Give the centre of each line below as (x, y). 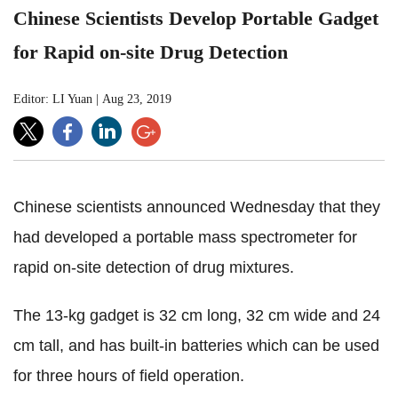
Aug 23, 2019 (137, 99)
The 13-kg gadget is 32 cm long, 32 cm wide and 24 (197, 315)
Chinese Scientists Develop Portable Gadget (196, 18)
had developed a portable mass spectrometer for (185, 237)
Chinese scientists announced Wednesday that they (197, 207)
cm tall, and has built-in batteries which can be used (196, 345)
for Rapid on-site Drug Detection (151, 52)
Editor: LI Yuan (53, 99)
